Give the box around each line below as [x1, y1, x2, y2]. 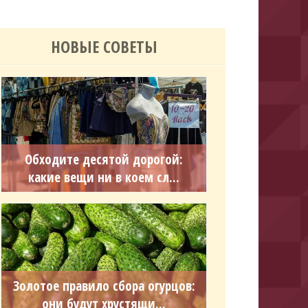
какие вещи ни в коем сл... [28, 168, 180, 186]
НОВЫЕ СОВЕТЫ [50, 35, 157, 58]
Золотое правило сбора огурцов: [12, 277, 195, 295]
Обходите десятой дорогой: [25, 150, 184, 168]
